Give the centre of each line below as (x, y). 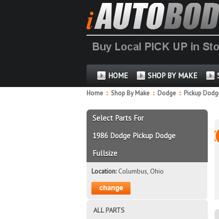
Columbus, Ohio (141, 171)
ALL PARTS (109, 210)
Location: (105, 171)
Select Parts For (118, 118)
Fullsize (105, 153)
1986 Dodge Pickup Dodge (134, 135)
